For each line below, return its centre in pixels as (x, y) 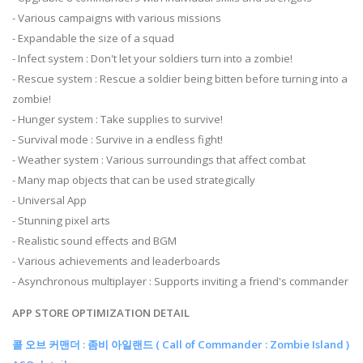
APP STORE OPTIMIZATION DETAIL (101, 312)
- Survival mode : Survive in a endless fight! (117, 139)
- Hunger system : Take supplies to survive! (117, 119)
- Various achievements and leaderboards (116, 261)
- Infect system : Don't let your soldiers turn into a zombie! (152, 58)
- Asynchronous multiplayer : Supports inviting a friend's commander (180, 281)
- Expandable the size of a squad (93, 38)
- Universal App (49, 200)
